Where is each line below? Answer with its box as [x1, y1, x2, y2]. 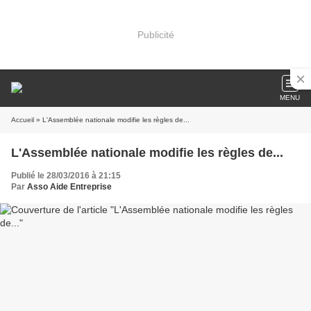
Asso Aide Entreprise [27, 182, 112, 192]
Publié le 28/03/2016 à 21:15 [11, 171, 121, 180]
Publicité [137, 28, 174, 40]
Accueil [11, 116, 34, 124]
